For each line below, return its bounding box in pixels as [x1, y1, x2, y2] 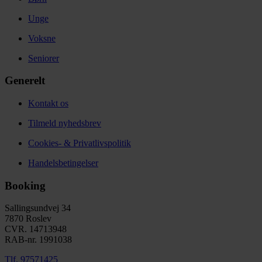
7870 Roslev [5, 213, 51, 224]
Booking [5, 179, 46, 192]
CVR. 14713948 [5, 224, 67, 235]
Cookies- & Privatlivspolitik [28, 138, 131, 148]
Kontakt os [28, 98, 68, 108]
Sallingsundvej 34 [5, 203, 71, 213]
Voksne [28, 33, 56, 43]
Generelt [5, 74, 45, 87]
